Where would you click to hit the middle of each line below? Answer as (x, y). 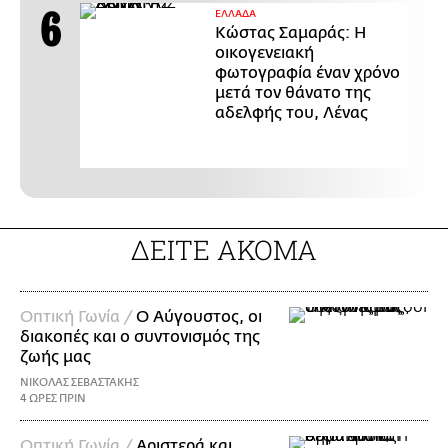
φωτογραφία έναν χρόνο (307, 72)
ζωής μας (55, 356)
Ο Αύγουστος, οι (199, 316)
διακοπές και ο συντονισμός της (140, 336)
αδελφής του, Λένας (291, 112)
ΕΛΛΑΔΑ (235, 13)
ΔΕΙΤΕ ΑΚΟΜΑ (224, 249)
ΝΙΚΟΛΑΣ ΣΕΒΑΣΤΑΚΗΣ (79, 382)
